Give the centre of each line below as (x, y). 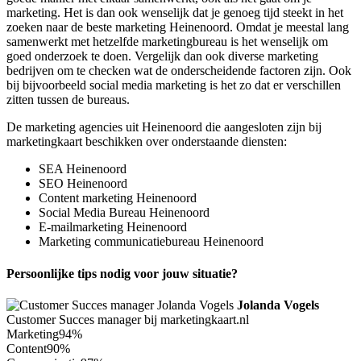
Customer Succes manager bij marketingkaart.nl (128, 319)
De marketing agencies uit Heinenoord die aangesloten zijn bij (164, 127)
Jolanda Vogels (278, 305)
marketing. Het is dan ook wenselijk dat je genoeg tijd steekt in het (175, 13)
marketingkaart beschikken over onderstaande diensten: (147, 142)
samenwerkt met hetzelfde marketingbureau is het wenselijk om (167, 42)
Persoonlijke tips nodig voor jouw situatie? (122, 273)
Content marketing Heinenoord (118, 198)
